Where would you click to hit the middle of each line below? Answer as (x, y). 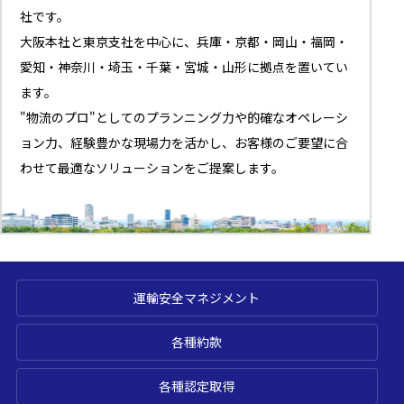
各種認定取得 (197, 386)
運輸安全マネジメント (197, 298)
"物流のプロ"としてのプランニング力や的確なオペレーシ (184, 118)
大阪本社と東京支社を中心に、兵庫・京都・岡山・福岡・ (184, 42)
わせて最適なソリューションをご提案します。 (152, 168)
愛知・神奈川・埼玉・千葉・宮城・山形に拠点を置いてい (184, 67)
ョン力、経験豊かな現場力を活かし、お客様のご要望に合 (184, 143)
